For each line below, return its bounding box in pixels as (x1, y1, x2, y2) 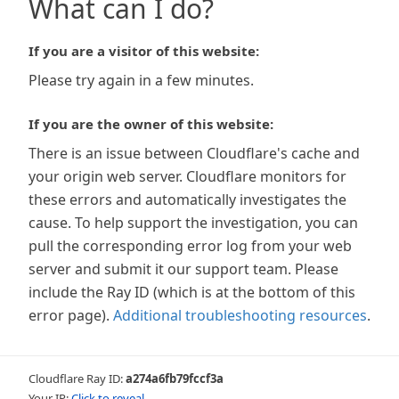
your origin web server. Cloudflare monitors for (28, 167, 346, 186)
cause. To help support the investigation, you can (28, 213, 358, 232)
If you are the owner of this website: (28, 115, 273, 133)
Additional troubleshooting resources (113, 305, 367, 325)
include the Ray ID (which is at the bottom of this (28, 282, 355, 302)
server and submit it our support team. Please (28, 259, 338, 279)
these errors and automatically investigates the (28, 190, 346, 209)
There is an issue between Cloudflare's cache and (28, 143, 360, 163)
